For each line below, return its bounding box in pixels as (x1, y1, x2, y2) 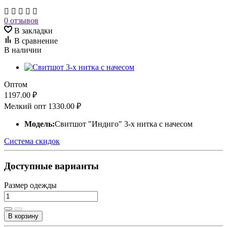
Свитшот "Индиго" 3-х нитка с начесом (55, 119, 193, 128)
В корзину (8, 212, 39, 220)
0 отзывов (4, 16, 39, 25)
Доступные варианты (4, 160, 99, 171)
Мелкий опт (4, 101, 48, 110)
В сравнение (14, 36, 58, 45)
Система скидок (4, 136, 60, 145)
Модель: (24, 119, 55, 128)
